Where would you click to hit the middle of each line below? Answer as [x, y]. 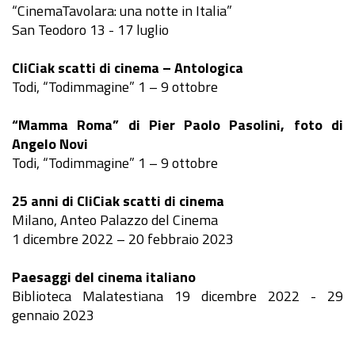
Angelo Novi [50, 143]
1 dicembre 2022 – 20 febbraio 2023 [123, 239]
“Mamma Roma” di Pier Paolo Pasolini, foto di [177, 124]
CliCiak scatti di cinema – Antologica [128, 67]
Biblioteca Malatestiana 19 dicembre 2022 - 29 [177, 296]
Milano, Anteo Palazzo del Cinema [115, 219]
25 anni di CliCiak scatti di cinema [118, 200]
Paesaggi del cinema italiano [104, 277]
